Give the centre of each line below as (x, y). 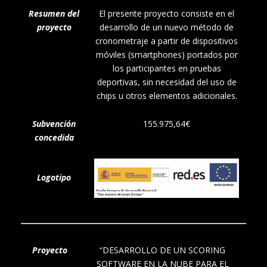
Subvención (54, 124)
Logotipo (54, 178)
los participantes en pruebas (167, 69)
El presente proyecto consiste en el (167, 14)
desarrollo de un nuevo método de (167, 27)
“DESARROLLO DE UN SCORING (162, 250)
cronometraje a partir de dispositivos (167, 41)
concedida (54, 138)
